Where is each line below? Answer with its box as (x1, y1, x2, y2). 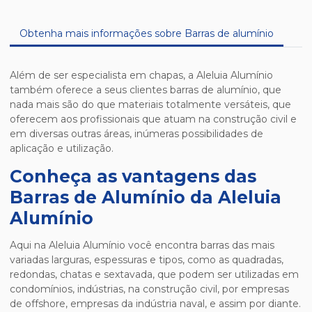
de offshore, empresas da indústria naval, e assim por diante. (10, 297, 301, 311)
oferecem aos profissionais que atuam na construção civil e (10, 113, 297, 126)
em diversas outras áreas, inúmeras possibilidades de (10, 127, 263, 141)
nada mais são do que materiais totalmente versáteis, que (10, 98, 291, 111)
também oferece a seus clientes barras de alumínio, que (10, 84, 281, 97)
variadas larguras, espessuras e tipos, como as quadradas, (10, 253, 283, 267)
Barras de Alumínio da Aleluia (10, 187, 281, 208)
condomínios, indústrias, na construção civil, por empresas (10, 283, 289, 296)
